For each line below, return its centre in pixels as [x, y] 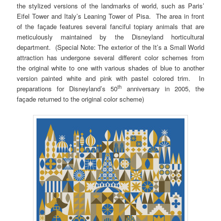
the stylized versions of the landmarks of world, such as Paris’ [110, 6]
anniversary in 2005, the [163, 89]
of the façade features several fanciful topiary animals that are [110, 27]
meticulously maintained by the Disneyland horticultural [110, 37]
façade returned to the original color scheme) [81, 99]
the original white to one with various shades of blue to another [110, 68]
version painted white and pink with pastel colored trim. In [110, 78]
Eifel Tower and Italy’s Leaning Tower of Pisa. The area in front [110, 16]
